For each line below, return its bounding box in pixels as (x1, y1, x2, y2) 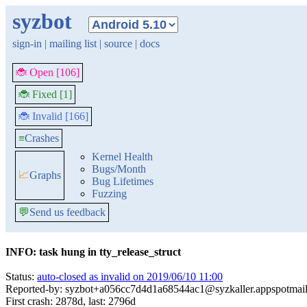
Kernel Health (92, 151, 153, 162)
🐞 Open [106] (16, 66, 79, 78)
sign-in (12, 38, 42, 49)
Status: (5, 271, 37, 282)
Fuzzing (92, 188, 127, 199)
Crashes (25, 132, 59, 144)
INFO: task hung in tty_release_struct (5, 246, 181, 258)
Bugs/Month (92, 163, 146, 175)
